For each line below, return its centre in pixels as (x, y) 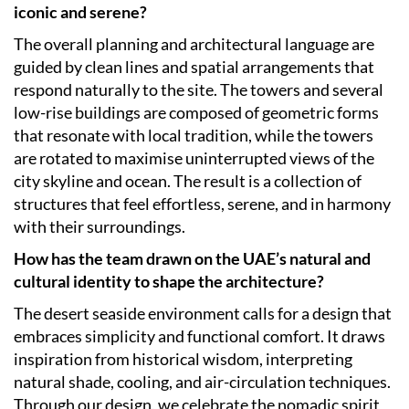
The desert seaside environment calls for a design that (203, 314)
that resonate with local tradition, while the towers (194, 136)
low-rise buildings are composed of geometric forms (196, 113)
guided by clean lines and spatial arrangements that (194, 67)
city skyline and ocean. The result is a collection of (188, 181)
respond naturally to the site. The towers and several (199, 90)
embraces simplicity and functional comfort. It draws (199, 336)
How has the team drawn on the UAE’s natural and (192, 259)
